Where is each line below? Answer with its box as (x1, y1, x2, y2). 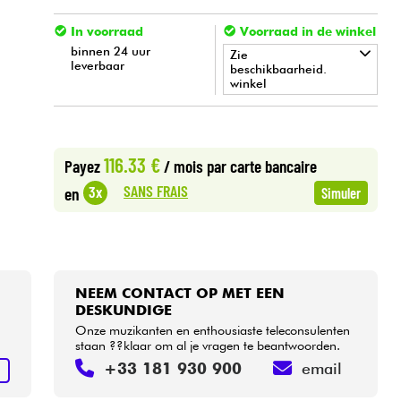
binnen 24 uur (71, 43, 151, 58)
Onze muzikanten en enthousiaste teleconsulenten (75, 321, 351, 337)
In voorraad (70, 24, 143, 39)
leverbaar (71, 57, 125, 73)
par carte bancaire (206, 155, 317, 176)
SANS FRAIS (124, 181, 189, 201)
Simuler (320, 183, 361, 201)
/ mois (159, 155, 207, 176)
